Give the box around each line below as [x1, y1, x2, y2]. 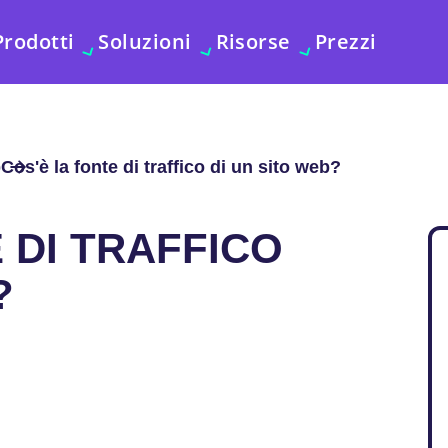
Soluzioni [98, 28, 192, 55]
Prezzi [314, 28, 377, 55]
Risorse [215, 28, 291, 55]
